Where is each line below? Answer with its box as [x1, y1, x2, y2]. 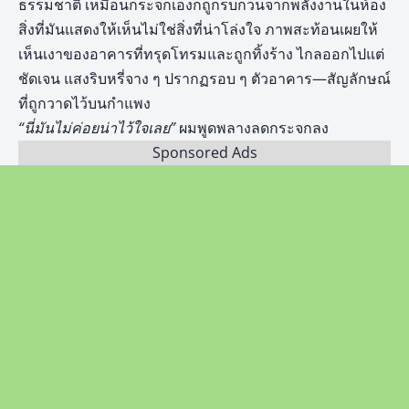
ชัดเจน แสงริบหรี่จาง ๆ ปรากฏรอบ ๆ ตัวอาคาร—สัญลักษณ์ [18, 68, 391, 89]
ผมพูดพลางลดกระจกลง [179, 118, 329, 138]
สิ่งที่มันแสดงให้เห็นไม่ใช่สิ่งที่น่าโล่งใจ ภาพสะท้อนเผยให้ [18, 19, 378, 39]
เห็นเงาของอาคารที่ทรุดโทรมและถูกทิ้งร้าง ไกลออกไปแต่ [18, 44, 384, 64]
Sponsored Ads [152, 142, 257, 163]
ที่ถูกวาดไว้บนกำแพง [18, 93, 151, 113]
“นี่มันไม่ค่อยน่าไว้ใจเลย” [18, 118, 179, 138]
